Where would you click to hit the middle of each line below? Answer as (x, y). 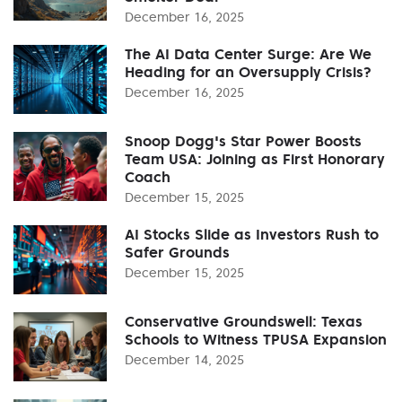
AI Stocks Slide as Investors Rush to (252, 235)
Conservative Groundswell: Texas (244, 322)
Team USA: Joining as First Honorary (255, 159)
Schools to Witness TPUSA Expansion (256, 340)
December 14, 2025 (184, 360)
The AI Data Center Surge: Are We (248, 54)
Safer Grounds (177, 253)
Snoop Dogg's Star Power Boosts (243, 141)
